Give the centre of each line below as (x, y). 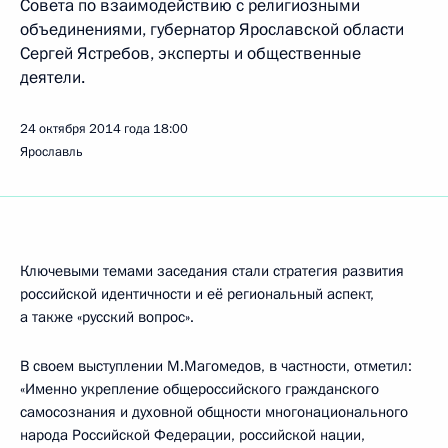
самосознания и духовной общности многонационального (214, 412)
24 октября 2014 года (85, 129)
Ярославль (51, 152)
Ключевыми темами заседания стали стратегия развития (212, 271)
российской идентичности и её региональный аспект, (197, 294)
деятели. (52, 77)
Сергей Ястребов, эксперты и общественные (190, 53)
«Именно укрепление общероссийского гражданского (199, 389)
